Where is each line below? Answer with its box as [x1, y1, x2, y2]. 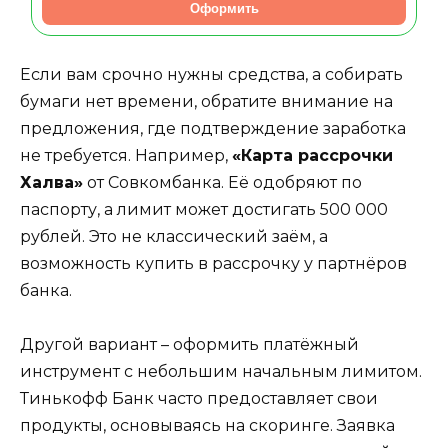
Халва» [20, 172, 83, 192]
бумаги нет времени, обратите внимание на [20, 91, 393, 111]
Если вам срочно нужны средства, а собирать [20, 64, 403, 84]
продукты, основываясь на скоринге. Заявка [20, 416, 395, 436]
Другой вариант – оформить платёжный [20, 335, 359, 355]
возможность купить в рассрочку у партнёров [20, 253, 407, 273]
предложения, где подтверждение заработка [20, 118, 406, 138]
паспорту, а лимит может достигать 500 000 [20, 199, 388, 219]
